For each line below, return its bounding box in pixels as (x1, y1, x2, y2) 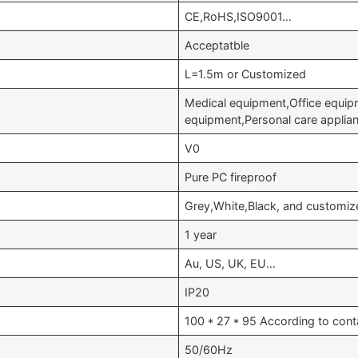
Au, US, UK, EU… (185, 257, 276, 270)
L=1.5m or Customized (185, 67, 307, 81)
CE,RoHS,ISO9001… (185, 10, 292, 23)
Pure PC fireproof (185, 170, 277, 184)
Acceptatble (185, 38, 250, 52)
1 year (185, 228, 217, 241)
